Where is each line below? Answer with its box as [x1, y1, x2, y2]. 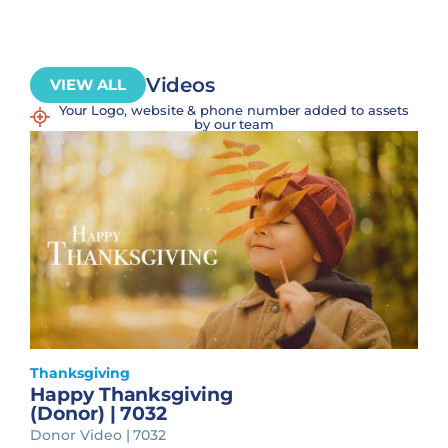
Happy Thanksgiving [30, 382, 233, 406]
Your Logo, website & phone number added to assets [58, 101, 410, 118]
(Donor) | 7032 [30, 401, 168, 425]
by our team [193, 115, 275, 132]
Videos [145, 72, 216, 97]
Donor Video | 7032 [30, 425, 167, 444]
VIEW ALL [50, 74, 126, 94]
